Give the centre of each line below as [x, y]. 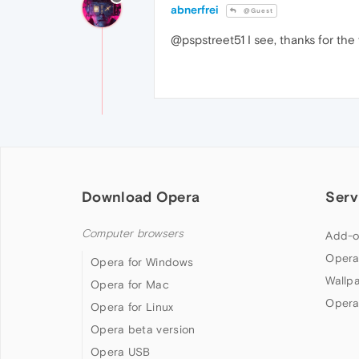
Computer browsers [133, 233]
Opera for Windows [142, 262]
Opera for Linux [132, 307]
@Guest [257, 11]
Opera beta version [143, 329]
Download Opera [141, 196]
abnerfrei [195, 10]
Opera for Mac [130, 284]
